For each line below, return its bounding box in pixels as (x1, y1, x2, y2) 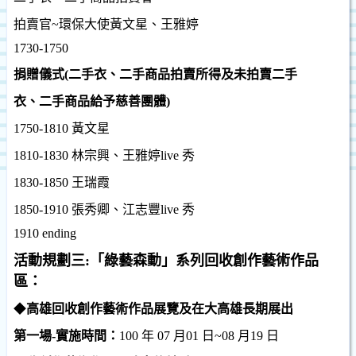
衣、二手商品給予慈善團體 (14, 95, 166, 108)
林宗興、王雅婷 (72, 149, 161, 162)
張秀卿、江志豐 (72, 203, 161, 216)
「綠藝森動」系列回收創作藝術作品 (90, 253, 319, 269)
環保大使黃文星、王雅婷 (59, 17, 199, 31)
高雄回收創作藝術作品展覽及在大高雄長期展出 (26, 302, 293, 315)
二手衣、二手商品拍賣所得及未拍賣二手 (68, 68, 297, 81)
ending (42, 226, 76, 240)
